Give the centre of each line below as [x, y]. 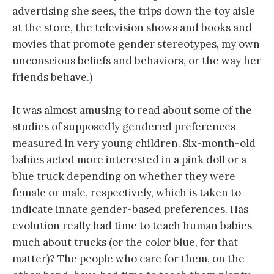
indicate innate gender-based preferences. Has [130, 209]
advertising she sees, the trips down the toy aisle [134, 11]
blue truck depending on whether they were [124, 176]
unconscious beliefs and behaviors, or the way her [137, 61]
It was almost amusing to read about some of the [132, 110]
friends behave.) [52, 77]
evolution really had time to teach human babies [132, 226]
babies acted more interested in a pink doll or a [129, 160]
